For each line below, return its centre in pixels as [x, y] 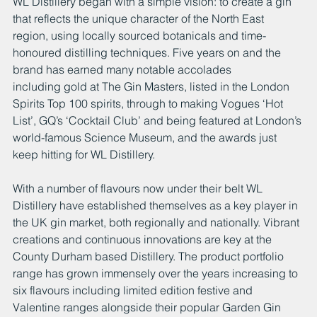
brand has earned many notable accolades [123, 70]
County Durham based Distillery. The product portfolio [150, 257]
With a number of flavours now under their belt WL [139, 189]
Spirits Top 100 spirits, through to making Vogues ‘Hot [149, 104]
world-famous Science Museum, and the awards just [146, 138]
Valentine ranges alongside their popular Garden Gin [148, 307]
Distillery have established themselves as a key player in [157, 206]
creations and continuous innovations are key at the [144, 240]
